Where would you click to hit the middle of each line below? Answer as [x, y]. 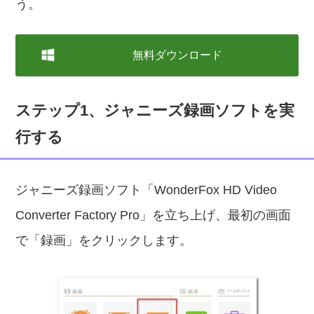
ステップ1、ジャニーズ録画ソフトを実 [155, 110]
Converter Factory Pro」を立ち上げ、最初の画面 [153, 215]
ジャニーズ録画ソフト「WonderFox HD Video [146, 190]
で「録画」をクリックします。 [104, 240]
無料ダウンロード [177, 55]
